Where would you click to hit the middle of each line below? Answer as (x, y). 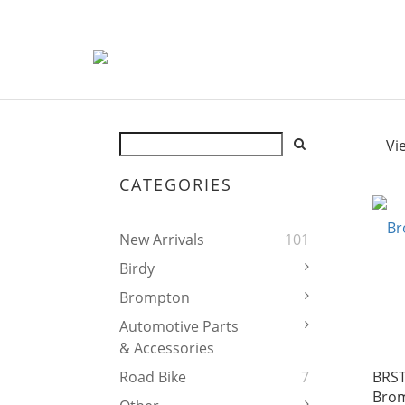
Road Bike (153, 377)
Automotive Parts (179, 327)
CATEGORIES (176, 185)
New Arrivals (162, 240)
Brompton (155, 298)
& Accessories (167, 348)
